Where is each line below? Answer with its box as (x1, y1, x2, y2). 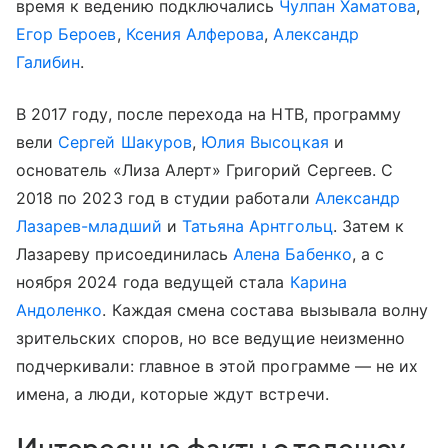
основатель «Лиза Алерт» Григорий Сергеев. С (16, 159, 394, 180)
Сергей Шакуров (58, 131, 192, 152)
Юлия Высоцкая (201, 131, 329, 152)
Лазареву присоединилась (16, 243, 234, 264)
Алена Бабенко (233, 243, 352, 264)
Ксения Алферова (125, 23, 265, 44)
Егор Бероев (16, 23, 117, 44)
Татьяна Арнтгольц (181, 215, 333, 236)
